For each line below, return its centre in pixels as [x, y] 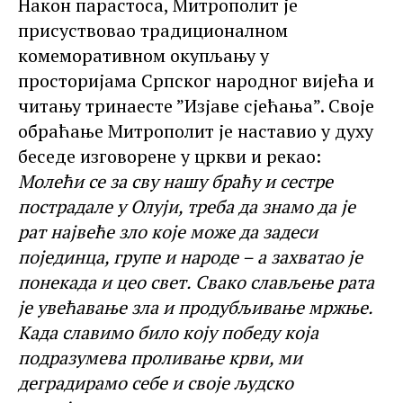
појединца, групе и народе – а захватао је [190, 256]
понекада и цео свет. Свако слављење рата [196, 282]
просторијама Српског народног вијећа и [196, 80]
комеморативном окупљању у [143, 55]
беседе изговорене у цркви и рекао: [170, 156]
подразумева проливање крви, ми [160, 357]
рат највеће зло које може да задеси [168, 231]
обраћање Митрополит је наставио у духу [196, 130]
